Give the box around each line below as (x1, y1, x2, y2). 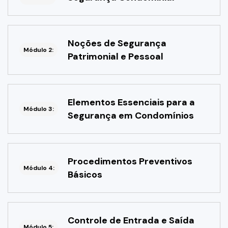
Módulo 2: (23, 46, 53, 54)
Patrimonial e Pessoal (68, 50, 163, 63)
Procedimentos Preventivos (68, 155, 192, 168)
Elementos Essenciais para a (68, 96, 195, 109)
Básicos (68, 168, 102, 181)
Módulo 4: (23, 164, 54, 173)
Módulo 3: (23, 105, 54, 113)
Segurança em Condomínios (68, 109, 194, 122)
